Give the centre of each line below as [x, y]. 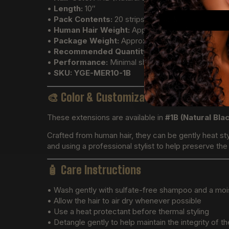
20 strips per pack [145, 19]
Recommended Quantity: [102, 52]
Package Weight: [86, 41]
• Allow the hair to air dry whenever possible [124, 201]
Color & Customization [112, 97]
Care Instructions [101, 170]
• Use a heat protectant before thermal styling [128, 212]
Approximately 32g [153, 41]
